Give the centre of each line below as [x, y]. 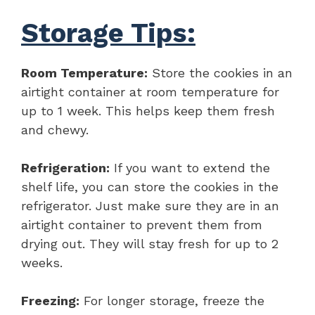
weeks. [42, 262]
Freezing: [50, 300]
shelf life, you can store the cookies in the [150, 186]
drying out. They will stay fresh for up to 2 [150, 243]
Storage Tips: [108, 33]
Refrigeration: [65, 167]
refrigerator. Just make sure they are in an [150, 205]
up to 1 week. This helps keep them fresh [148, 110]
